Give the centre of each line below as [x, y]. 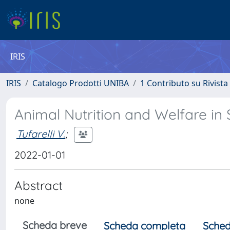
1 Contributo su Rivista [184, 83]
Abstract [39, 185]
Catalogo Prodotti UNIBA [81, 83]
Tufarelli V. [41, 133]
